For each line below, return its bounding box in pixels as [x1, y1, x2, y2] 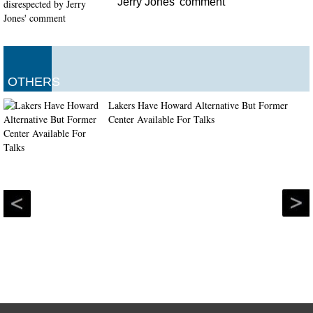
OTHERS [8, 75, 60, 89]
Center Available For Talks [108, 112, 214, 126]
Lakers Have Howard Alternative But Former [108, 99, 288, 112]
